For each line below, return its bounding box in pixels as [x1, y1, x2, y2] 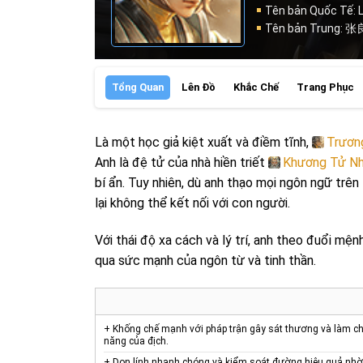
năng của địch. [104, 335, 169, 347]
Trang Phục [297, 81, 354, 94]
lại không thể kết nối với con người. [95, 195, 290, 211]
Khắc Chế [233, 81, 279, 94]
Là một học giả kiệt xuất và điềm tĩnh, [95, 135, 312, 151]
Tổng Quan [112, 81, 164, 94]
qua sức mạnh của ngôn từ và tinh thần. [95, 252, 316, 268]
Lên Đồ [181, 81, 216, 94]
